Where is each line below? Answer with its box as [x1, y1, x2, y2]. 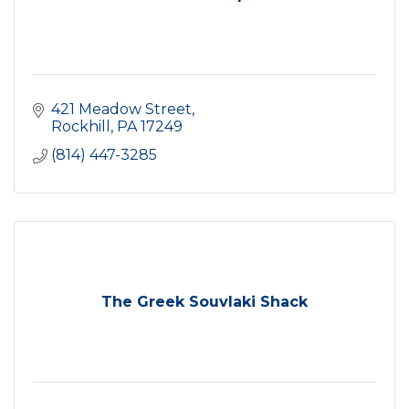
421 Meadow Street [51, 100, 192, 118]
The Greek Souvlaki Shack [101, 293, 308, 310]
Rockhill [51, 118, 110, 135]
